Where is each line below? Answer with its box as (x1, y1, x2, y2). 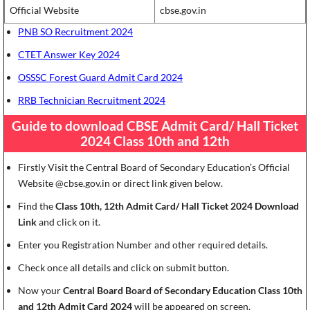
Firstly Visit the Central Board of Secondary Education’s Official (18, 161, 290, 174)
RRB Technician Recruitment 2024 (18, 94, 165, 107)
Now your (18, 284, 63, 297)
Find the (18, 200, 55, 212)
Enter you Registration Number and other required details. (18, 239, 268, 251)
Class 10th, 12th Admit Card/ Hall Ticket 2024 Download (55, 200, 299, 212)
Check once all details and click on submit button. (18, 262, 229, 274)
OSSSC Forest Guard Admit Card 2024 (18, 71, 183, 84)
